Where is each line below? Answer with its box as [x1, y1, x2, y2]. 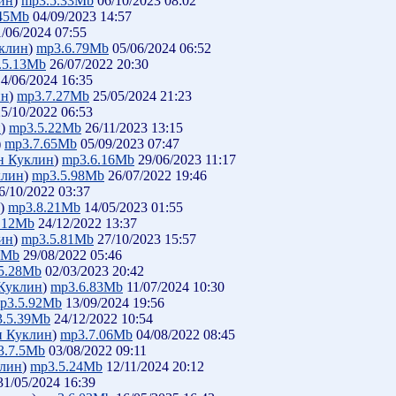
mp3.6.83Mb [50, 279, 123, 294]
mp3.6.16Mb [62, 152, 134, 167]
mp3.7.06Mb [60, 327, 133, 342]
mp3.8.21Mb [8, 200, 80, 215]
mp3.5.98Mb [32, 168, 104, 183]
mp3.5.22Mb [9, 120, 81, 135]
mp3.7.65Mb [4, 136, 77, 151]
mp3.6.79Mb [36, 41, 109, 56]
